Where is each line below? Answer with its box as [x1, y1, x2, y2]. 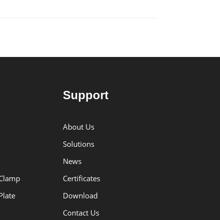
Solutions [62, 139, 94, 149]
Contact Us [62, 208, 99, 218]
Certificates [62, 173, 100, 184]
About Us [62, 122, 94, 132]
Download [62, 191, 98, 201]
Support [62, 88, 109, 102]
